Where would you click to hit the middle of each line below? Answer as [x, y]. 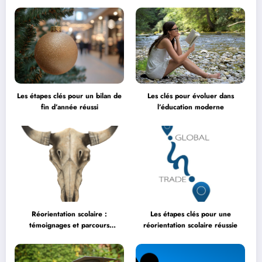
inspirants [69, 237]
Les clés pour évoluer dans [190, 96]
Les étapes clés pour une [190, 214]
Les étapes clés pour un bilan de [70, 96]
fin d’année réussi [69, 107]
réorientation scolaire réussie [191, 225]
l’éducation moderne [190, 107]
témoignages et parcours [70, 225]
